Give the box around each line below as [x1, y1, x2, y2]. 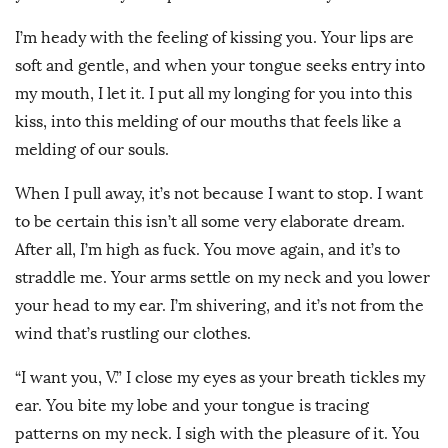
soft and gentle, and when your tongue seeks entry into [15, 56, 425, 76]
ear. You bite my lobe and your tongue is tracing [15, 396, 369, 416]
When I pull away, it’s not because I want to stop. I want [15, 184, 423, 204]
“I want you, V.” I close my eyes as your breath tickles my [15, 368, 425, 388]
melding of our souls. [15, 140, 173, 160]
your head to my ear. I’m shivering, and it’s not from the [15, 296, 424, 316]
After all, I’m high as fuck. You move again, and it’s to [15, 240, 400, 260]
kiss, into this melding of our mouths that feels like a [15, 112, 401, 132]
